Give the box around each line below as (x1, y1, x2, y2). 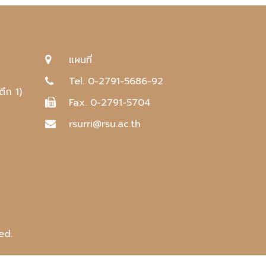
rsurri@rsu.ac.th (69, 117, 141, 131)
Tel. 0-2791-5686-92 (69, 74, 163, 88)
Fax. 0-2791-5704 (69, 96, 151, 110)
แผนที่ (69, 53, 92, 67)
